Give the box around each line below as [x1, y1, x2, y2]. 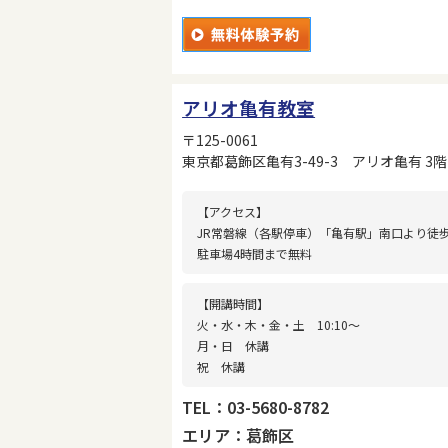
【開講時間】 [197, 294, 270, 312]
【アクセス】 [197, 202, 269, 220]
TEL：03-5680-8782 [182, 394, 330, 419]
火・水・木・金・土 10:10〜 [197, 315, 361, 333]
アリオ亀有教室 [182, 94, 316, 122]
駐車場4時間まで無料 [197, 244, 313, 262]
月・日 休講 [197, 336, 270, 354]
